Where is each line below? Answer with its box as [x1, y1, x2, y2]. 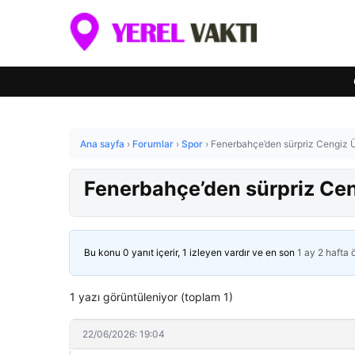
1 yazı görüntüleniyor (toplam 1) [70, 290, 233, 303]
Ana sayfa [80, 138, 124, 150]
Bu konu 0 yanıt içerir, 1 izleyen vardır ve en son [84, 246, 297, 258]
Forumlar [132, 138, 174, 150]
